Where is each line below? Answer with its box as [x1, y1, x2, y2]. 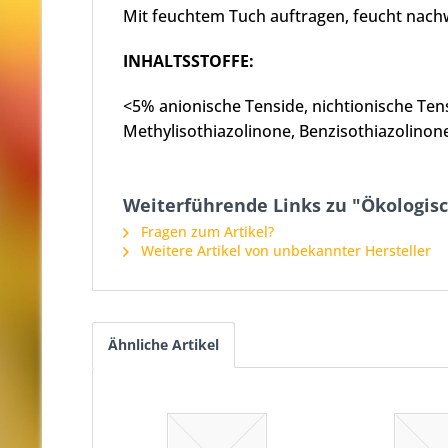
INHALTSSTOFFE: [123, 50, 254, 72]
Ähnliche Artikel [108, 335, 219, 354]
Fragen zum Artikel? [137, 222, 274, 241]
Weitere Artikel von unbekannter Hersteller [137, 241, 431, 260]
